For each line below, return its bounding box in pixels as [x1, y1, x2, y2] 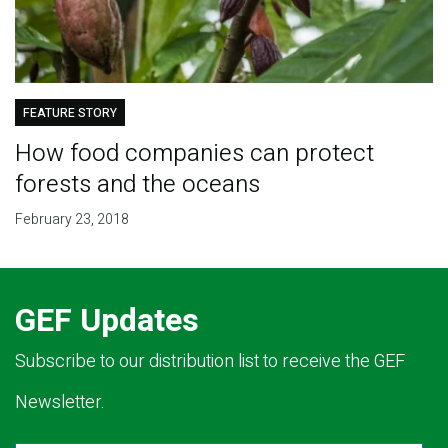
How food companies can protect [14, 136, 374, 172]
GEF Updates [15, 297, 199, 345]
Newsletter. [15, 389, 105, 417]
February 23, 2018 [14, 209, 129, 231]
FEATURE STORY [22, 104, 117, 123]
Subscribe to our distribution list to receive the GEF [15, 348, 405, 376]
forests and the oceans [14, 167, 260, 203]
